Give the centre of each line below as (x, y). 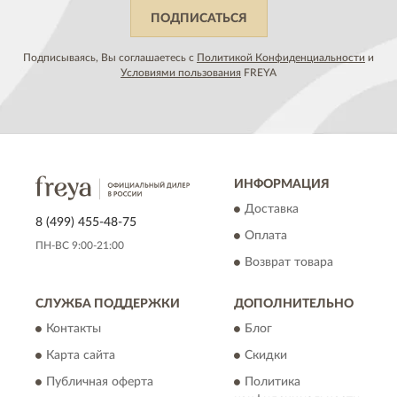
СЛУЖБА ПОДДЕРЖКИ (108, 304)
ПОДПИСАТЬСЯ (198, 19)
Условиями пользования (181, 73)
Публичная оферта (100, 382)
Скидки (266, 356)
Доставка (272, 210)
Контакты (74, 329)
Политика (272, 382)
